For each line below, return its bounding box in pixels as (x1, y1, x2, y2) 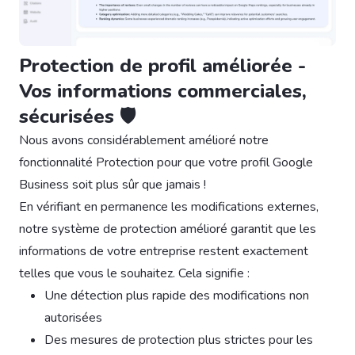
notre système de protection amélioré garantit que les (19, 220, 316, 239)
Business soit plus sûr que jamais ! (19, 176, 206, 194)
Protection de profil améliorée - (19, 53, 306, 79)
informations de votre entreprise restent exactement (19, 242, 308, 261)
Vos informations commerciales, (19, 78, 307, 105)
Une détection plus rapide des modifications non (44, 287, 309, 305)
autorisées (44, 309, 102, 327)
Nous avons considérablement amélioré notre (19, 132, 269, 150)
